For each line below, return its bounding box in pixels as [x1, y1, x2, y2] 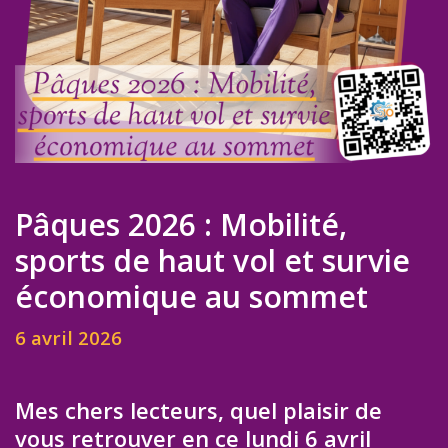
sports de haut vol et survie [15, 240, 410, 281]
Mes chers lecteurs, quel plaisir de [15, 395, 382, 426]
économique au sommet [15, 276, 368, 317]
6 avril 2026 [15, 325, 122, 351]
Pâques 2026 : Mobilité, [15, 204, 347, 245]
